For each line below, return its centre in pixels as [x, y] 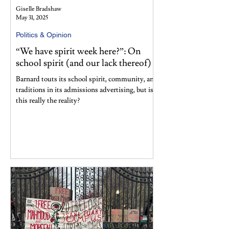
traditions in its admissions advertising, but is [85, 90]
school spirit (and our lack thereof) [84, 63]
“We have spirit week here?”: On [78, 51]
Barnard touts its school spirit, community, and [87, 79]
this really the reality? [48, 101]
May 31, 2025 [32, 18]
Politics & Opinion [44, 35]
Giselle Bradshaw [39, 9]
